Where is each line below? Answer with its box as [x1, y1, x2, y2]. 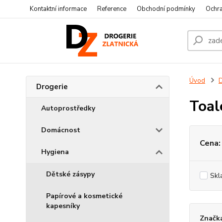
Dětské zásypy [46, 169, 95, 179]
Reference [97, 4, 126, 13]
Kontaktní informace [30, 4, 87, 13]
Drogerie [36, 82, 68, 92]
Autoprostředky [41, 104, 95, 113]
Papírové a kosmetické [46, 191, 122, 201]
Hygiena [41, 147, 69, 157]
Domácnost [41, 125, 80, 135]
